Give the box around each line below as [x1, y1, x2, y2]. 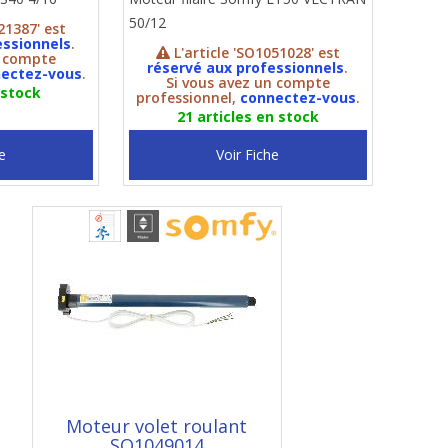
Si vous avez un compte [165, 73, 330, 92]
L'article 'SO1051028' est [169, 43, 340, 62]
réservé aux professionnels [147, 58, 345, 77]
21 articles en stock [176, 107, 319, 126]
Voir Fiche [216, 145, 280, 164]
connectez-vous [239, 88, 356, 107]
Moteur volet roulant [66, 414, 248, 438]
